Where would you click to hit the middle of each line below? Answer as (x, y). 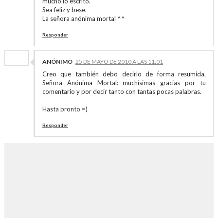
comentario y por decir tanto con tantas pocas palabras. (122, 91)
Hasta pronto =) (65, 109)
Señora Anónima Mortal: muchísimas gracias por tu (124, 83)
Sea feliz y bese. (64, 10)
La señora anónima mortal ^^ (83, 18)
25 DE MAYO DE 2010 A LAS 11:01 (119, 62)
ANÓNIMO (57, 62)
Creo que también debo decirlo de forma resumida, (124, 74)
